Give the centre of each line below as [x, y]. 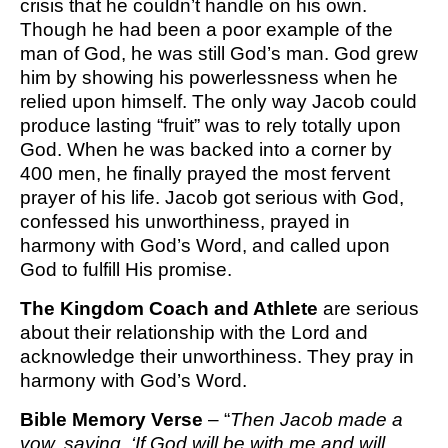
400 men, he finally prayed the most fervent [205, 174]
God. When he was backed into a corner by [206, 150]
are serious [368, 309]
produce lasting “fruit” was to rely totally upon [210, 126]
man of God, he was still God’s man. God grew [219, 54]
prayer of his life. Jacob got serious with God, [212, 198]
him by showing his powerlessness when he [209, 78]
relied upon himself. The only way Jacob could [218, 102]
